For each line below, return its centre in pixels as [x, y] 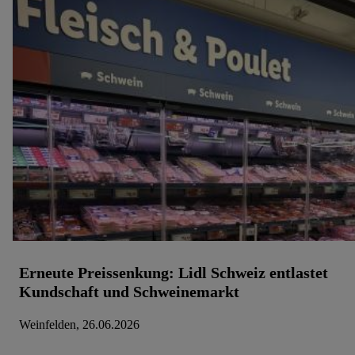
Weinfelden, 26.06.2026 [79, 324]
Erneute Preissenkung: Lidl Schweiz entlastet [174, 273]
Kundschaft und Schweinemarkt [129, 292]
